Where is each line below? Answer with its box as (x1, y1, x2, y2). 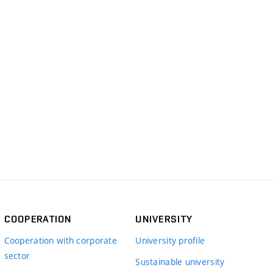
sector (4, 249, 30, 261)
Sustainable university (135, 255, 225, 268)
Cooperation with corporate (4, 234, 117, 246)
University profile (135, 234, 205, 246)
